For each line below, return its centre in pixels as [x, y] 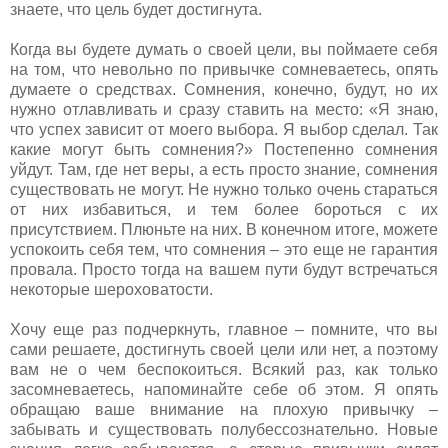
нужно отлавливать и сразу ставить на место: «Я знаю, [224, 109]
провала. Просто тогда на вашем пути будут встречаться [224, 269]
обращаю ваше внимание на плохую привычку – [224, 409]
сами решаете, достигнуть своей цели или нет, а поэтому [224, 349]
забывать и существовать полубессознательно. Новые [224, 429]
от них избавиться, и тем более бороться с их [224, 209]
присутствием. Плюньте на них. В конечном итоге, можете [224, 229]
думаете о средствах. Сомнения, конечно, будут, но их [224, 89]
